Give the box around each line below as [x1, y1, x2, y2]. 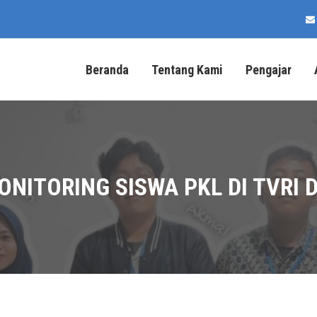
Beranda [86, 62, 129, 77]
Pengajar [246, 62, 292, 77]
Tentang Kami [151, 62, 223, 77]
